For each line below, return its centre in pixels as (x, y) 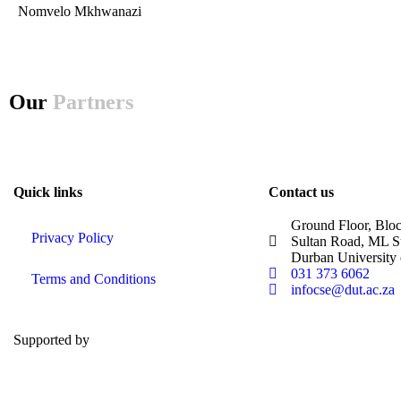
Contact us (301, 192)
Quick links (48, 192)
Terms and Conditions (94, 279)
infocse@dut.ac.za (343, 290)
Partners (93, 102)
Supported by (51, 340)
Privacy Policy (73, 238)
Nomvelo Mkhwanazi (80, 11)
